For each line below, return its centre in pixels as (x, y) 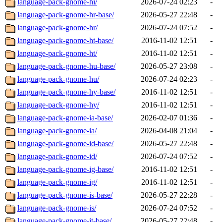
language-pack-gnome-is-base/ (65, 195)
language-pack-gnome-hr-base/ (66, 15)
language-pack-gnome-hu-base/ (66, 66)
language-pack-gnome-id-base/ (65, 144)
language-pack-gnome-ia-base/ (65, 118)
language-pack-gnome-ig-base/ (65, 169)
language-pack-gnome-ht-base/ (65, 41)
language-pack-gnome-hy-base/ (66, 92)
